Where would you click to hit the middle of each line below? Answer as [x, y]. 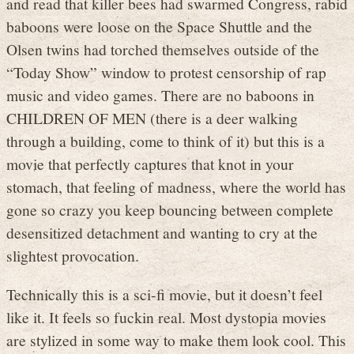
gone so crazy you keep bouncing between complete [170, 210]
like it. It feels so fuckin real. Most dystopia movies [166, 316]
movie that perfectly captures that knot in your [150, 164]
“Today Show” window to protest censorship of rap [166, 72]
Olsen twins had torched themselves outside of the [163, 49]
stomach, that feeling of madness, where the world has [176, 187]
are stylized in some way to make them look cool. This [176, 339]
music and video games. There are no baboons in [160, 95]
